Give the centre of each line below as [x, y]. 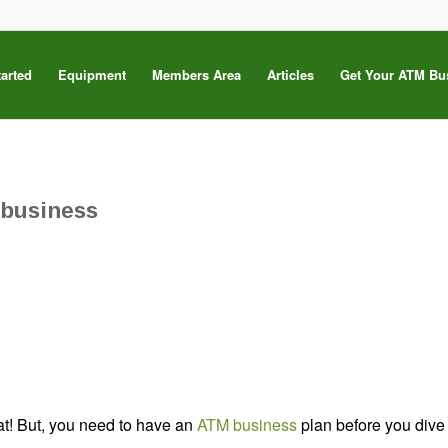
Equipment [91, 74]
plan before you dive [371, 424]
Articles [290, 74]
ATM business [247, 424]
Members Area [196, 74]
